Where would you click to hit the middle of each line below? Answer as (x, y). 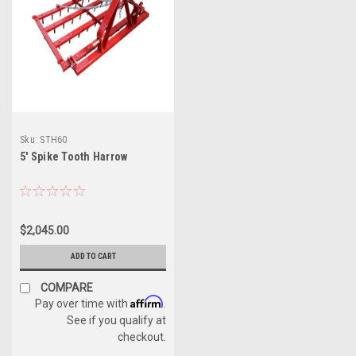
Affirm (147, 301)
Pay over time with (83, 303)
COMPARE (67, 287)
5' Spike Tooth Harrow (74, 156)
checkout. (142, 337)
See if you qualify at (116, 320)
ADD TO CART (93, 256)
